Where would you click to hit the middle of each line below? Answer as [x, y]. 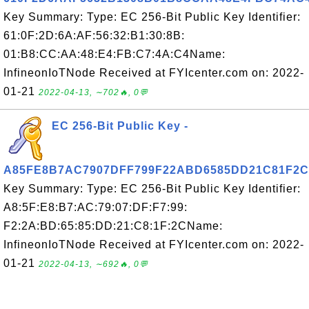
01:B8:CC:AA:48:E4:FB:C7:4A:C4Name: [114, 54]
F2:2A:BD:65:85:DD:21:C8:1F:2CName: [113, 226]
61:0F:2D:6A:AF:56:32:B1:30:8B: [94, 36]
